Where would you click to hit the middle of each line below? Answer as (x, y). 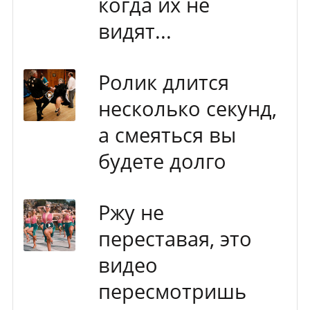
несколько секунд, (187, 108)
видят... (135, 31)
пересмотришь (172, 291)
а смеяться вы (167, 135)
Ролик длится (163, 82)
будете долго (162, 161)
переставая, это (175, 238)
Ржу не (131, 212)
